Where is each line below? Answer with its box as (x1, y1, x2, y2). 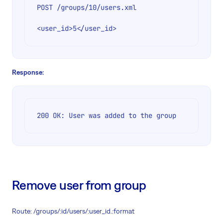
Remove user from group (12, 177, 146, 193)
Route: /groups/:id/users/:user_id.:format (12, 207, 134, 216)
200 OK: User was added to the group (37, 111, 176, 120)
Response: (12, 68, 44, 77)
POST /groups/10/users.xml (37, 3, 136, 12)
